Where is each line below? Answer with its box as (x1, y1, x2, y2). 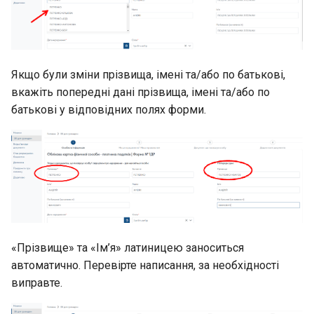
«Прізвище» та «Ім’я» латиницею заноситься (11, 241, 244, 255)
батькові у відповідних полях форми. (11, 103, 206, 117)
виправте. (11, 276, 62, 290)
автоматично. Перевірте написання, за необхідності (11, 259, 279, 273)
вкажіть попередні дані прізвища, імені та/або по (11, 86, 270, 100)
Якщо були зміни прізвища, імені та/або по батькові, (11, 68, 285, 82)
